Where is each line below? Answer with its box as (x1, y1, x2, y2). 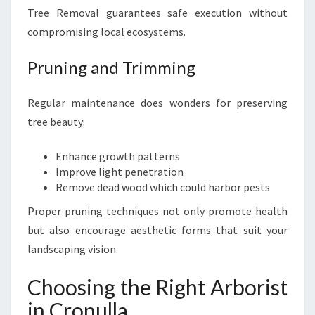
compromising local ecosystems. (27, 25, 186, 39)
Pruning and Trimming (27, 57, 195, 77)
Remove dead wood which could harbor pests (56, 180, 270, 194)
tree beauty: (27, 115, 85, 129)
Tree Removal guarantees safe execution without (27, 6, 288, 20)
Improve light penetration (56, 165, 184, 179)
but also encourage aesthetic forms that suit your (27, 223, 288, 237)
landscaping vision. (27, 242, 118, 256)
